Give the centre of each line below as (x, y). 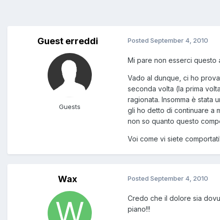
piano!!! (139, 209)
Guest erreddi (68, 41)
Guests (69, 107)
